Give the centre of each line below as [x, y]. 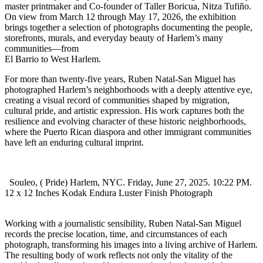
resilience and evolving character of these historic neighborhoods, [125, 121]
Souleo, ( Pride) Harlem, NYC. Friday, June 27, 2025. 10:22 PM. [128, 182]
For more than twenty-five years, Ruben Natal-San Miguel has [120, 79]
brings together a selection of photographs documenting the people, [129, 27]
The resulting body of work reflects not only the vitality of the [119, 255]
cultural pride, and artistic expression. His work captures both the [124, 110]
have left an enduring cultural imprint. [74, 142]
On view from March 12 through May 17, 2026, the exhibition [120, 16]
